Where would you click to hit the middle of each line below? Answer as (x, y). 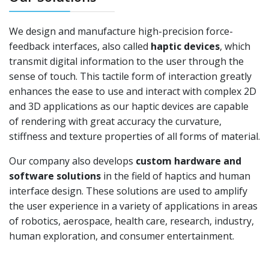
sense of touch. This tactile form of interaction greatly (130, 76)
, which (235, 46)
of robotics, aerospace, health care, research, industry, (131, 221)
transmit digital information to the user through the (126, 61)
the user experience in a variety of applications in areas (133, 206)
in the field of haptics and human (176, 176)
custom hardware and (189, 161)
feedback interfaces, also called (80, 46)
